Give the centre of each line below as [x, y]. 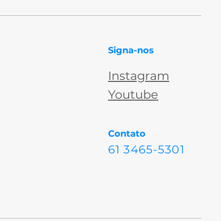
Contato [127, 134]
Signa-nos [131, 50]
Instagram [138, 76]
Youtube [133, 94]
